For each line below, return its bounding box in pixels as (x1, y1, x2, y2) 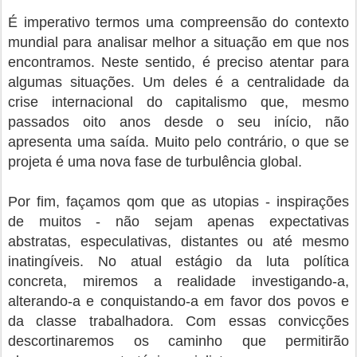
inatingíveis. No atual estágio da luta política (8, 253, 349, 270)
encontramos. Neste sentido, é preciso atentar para (8, 54, 349, 71)
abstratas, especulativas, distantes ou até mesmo (8, 233, 349, 250)
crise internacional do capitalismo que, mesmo (8, 94, 349, 111)
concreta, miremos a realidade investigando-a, (8, 273, 349, 290)
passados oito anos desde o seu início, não (8, 114, 349, 131)
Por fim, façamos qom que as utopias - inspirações (8, 194, 349, 210)
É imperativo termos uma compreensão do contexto (8, 14, 349, 31)
